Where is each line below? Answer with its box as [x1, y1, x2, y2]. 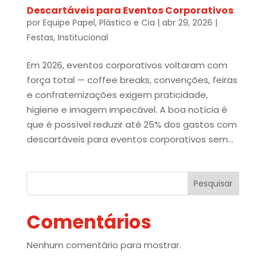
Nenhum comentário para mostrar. [26, 238, 181, 251]
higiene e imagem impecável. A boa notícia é [26, 103, 227, 116]
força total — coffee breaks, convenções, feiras [26, 73, 237, 86]
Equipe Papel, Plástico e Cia [42, 16, 155, 28]
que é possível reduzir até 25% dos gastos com [26, 118, 237, 131]
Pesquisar [194, 178, 233, 190]
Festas [26, 31, 53, 43]
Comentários [26, 208, 151, 235]
